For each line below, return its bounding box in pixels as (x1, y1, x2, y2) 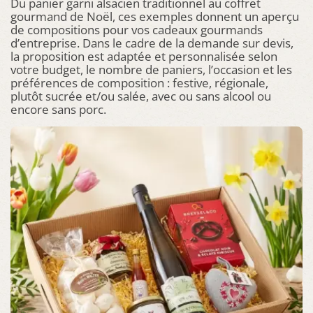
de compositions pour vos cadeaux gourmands (10, 22, 263, 38)
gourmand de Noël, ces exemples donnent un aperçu (10, 8, 299, 24)
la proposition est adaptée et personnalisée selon (10, 48, 277, 64)
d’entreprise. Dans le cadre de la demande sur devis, (10, 35, 293, 51)
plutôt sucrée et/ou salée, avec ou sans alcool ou (10, 88, 271, 104)
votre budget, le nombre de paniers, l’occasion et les (10, 61, 292, 78)
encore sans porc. (10, 101, 106, 117)
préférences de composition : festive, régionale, (10, 75, 268, 91)
